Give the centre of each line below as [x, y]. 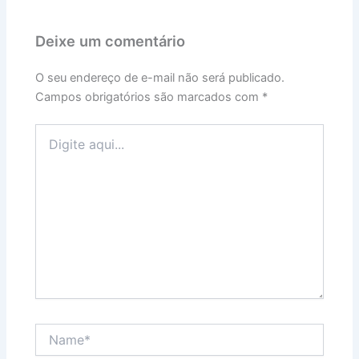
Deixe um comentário [111, 41]
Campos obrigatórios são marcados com [149, 97]
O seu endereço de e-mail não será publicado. [160, 77]
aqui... [51, 147]
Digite [50, 131]
